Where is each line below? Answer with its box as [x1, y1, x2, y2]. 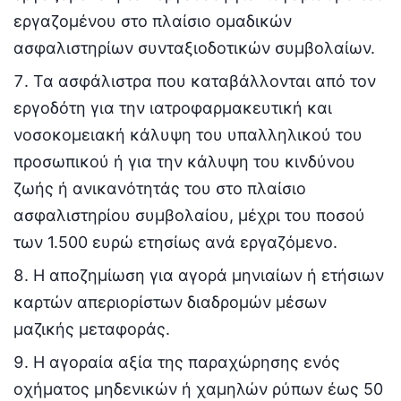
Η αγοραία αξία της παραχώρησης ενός [33, 353, 340, 372]
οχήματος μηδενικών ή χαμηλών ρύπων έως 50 [13, 380, 383, 399]
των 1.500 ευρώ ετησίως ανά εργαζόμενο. [13, 233, 337, 252]
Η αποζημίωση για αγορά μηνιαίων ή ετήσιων [33, 266, 384, 286]
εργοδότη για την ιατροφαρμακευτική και [13, 98, 332, 118]
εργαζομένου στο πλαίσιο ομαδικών [13, 12, 292, 31]
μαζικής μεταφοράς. [13, 320, 170, 339]
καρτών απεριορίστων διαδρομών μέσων [13, 293, 327, 312]
